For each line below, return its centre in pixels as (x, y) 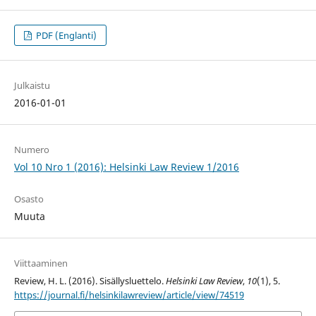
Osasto (29, 199)
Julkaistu (32, 86)
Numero (31, 150)
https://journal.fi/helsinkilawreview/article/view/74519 (129, 295)
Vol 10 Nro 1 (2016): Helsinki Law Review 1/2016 (126, 167)
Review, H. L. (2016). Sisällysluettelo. (90, 281)
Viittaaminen (41, 263)
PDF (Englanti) (66, 36)
